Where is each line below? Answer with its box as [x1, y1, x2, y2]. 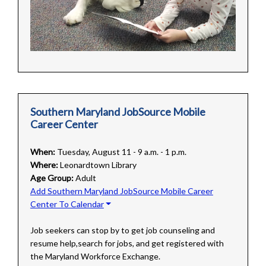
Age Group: [30, 172, 74, 183]
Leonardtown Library [59, 159, 137, 170]
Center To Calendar [30, 198, 104, 209]
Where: [30, 159, 58, 170]
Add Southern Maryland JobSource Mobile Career [30, 185, 213, 196]
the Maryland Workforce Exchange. [30, 251, 160, 261]
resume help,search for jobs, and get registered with [30, 237, 224, 248]
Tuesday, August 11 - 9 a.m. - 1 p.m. [56, 146, 186, 157]
